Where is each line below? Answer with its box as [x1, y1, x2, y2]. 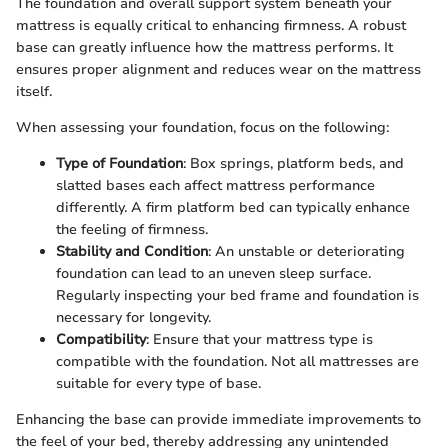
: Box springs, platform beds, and [183, 154, 404, 173]
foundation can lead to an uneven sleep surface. [56, 264, 371, 283]
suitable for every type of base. [56, 374, 261, 393]
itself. [16, 82, 52, 101]
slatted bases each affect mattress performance [56, 176, 375, 195]
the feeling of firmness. [56, 220, 208, 239]
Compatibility [56, 330, 146, 349]
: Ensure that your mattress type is [146, 330, 373, 349]
